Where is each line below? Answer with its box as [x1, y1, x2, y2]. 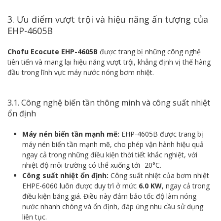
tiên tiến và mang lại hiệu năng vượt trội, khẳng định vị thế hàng [7, 57, 211, 67]
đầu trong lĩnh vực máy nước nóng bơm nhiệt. [7, 67, 154, 77]
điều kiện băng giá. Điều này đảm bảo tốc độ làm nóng [22, 191, 196, 201]
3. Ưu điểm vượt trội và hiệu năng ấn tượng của [7, 13, 208, 25]
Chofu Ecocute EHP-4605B [7, 46, 98, 56]
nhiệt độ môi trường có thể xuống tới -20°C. [22, 160, 161, 170]
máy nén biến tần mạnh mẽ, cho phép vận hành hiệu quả [22, 139, 204, 149]
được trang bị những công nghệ [98, 46, 201, 56]
